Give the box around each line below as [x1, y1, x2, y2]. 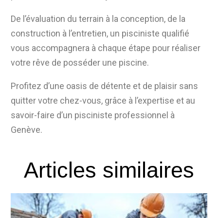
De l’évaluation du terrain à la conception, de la [11, 14, 186, 24]
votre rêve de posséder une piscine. [11, 57, 149, 68]
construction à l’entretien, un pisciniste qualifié [11, 28, 190, 39]
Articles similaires [24, 158, 194, 183]
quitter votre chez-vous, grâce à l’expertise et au [11, 95, 196, 106]
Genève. [11, 125, 43, 135]
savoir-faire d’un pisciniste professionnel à [11, 110, 175, 121]
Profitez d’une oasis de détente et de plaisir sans [11, 81, 199, 91]
